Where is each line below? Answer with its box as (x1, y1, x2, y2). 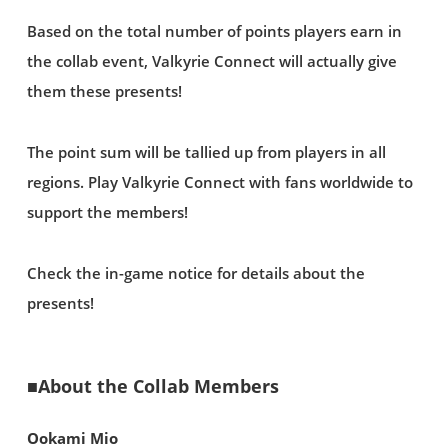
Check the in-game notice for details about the (26, 262, 365, 284)
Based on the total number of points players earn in (26, 20, 402, 42)
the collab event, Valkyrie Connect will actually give (26, 50, 397, 72)
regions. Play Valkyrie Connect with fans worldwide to (26, 171, 413, 193)
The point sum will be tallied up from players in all (26, 141, 386, 163)
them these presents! (26, 80, 182, 102)
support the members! (26, 201, 188, 223)
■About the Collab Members (26, 374, 279, 399)
